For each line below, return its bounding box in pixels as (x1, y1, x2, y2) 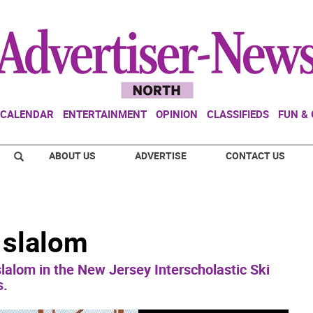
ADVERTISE (135, 149, 187, 162)
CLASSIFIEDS (207, 107, 269, 121)
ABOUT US (49, 149, 96, 162)
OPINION (156, 107, 198, 121)
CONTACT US (226, 149, 285, 162)
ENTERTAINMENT (63, 107, 147, 121)
